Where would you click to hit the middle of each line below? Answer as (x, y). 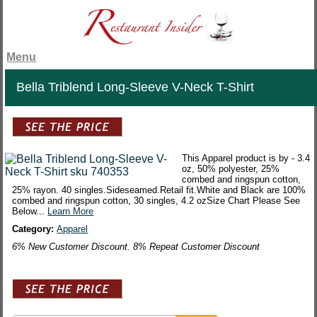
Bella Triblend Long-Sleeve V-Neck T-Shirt (136, 87)
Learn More (71, 212)
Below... (30, 212)
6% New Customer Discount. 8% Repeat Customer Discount (136, 247)
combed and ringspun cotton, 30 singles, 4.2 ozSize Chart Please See (156, 201)
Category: (35, 229)
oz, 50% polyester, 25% (231, 169)
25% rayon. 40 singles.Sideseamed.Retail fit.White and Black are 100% (159, 190)
